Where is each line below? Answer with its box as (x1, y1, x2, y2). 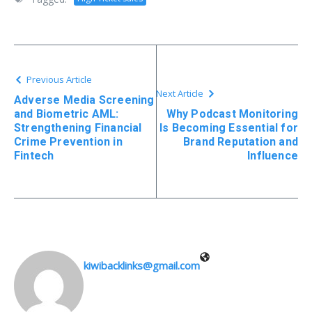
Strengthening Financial (14, 120, 142, 134)
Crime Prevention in (14, 134, 123, 148)
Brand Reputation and (183, 134, 298, 148)
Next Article (156, 86, 203, 100)
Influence (247, 148, 298, 162)
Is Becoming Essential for (159, 120, 298, 134)
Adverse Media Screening (14, 93, 155, 107)
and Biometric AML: (14, 107, 119, 120)
